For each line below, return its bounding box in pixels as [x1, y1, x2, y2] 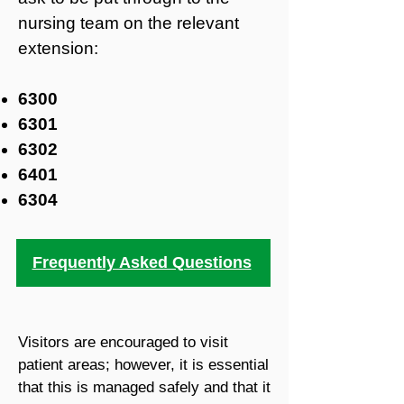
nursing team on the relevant [18, 14, 239, 32]
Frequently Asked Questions [32, 253, 252, 271]
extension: [18, 39, 98, 58]
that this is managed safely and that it [18, 379, 271, 396]
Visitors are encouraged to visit [18, 334, 228, 351]
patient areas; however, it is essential [18, 356, 269, 373]
